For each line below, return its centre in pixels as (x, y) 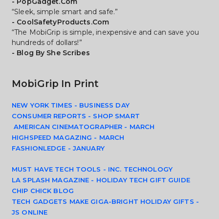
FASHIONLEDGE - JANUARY (58, 148)
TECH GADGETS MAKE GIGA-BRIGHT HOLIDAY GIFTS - (105, 201)
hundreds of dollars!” (47, 43)
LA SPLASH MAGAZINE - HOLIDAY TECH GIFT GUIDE (101, 180)
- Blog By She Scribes (51, 53)
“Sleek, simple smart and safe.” (65, 12)
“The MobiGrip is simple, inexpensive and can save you (105, 32)
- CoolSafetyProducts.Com (61, 22)
